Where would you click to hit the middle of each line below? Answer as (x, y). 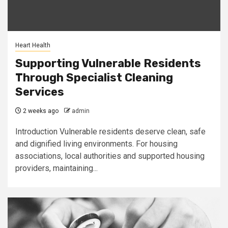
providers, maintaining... (56, 168)
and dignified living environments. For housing (96, 144)
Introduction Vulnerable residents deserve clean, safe (110, 132)
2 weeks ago (40, 111)
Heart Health (33, 45)
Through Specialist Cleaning (94, 78)
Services (40, 92)
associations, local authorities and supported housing (110, 156)
